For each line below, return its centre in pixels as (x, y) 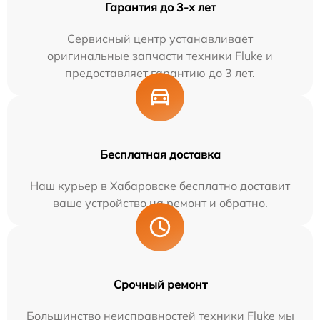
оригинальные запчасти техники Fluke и (160, 56)
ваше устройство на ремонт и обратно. (160, 203)
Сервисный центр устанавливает (160, 39)
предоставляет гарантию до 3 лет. (160, 73)
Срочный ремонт (160, 284)
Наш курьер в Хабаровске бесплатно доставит (160, 186)
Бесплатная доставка (160, 154)
